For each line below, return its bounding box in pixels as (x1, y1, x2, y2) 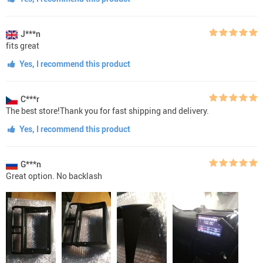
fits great (6, 39, 39, 51)
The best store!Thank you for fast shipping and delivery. (6, 104, 209, 116)
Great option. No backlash (6, 170, 102, 181)
